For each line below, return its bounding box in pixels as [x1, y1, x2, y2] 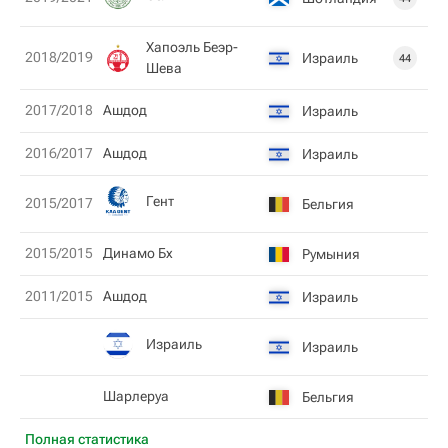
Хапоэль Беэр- [146, 39, 238, 55]
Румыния [302, 245, 360, 262]
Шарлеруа [103, 388, 169, 404]
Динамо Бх [103, 245, 173, 261]
